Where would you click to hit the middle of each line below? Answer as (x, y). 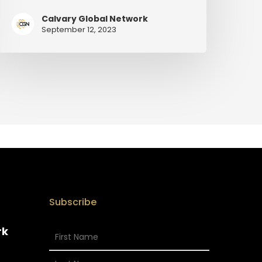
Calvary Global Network (95, 19)
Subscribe (73, 202)
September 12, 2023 (79, 30)
